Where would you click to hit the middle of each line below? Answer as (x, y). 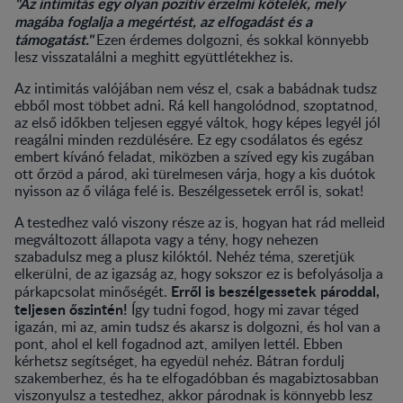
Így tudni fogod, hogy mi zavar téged (245, 309)
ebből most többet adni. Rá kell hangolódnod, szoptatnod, (196, 105)
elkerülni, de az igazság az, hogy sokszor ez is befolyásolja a (199, 273)
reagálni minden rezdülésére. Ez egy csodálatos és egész (188, 139)
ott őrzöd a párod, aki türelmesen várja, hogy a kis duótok (195, 173)
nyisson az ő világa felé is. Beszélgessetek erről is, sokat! (189, 190)
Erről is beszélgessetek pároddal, (275, 291)
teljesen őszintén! (73, 309)
